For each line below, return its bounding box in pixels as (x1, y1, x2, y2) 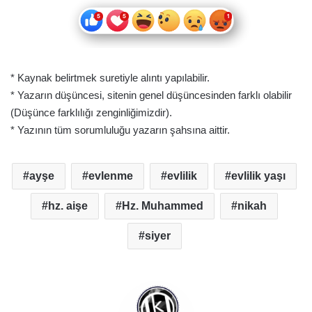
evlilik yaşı (231, 169, 286, 182)
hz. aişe (48, 199, 88, 212)
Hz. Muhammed (122, 199, 203, 212)
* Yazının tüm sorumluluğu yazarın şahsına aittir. (10, 123, 230, 136)
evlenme (88, 169, 133, 182)
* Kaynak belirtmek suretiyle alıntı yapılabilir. (10, 71, 210, 84)
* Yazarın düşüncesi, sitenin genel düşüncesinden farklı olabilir (10, 88, 292, 101)
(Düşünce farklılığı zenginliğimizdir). (10, 106, 172, 118)
